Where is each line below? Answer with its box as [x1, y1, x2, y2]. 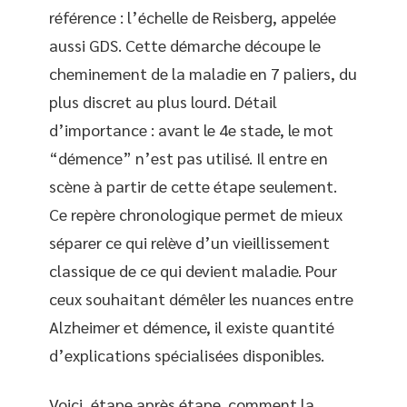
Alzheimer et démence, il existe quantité [49, 316, 334, 337]
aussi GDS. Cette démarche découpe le [49, 35, 321, 55]
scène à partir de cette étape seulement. [49, 175, 337, 196]
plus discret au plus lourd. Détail [49, 91, 277, 112]
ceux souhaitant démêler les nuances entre [49, 288, 353, 309]
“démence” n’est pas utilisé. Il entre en [49, 147, 328, 168]
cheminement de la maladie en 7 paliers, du [49, 63, 357, 84]
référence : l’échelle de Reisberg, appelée [49, 6, 336, 27]
